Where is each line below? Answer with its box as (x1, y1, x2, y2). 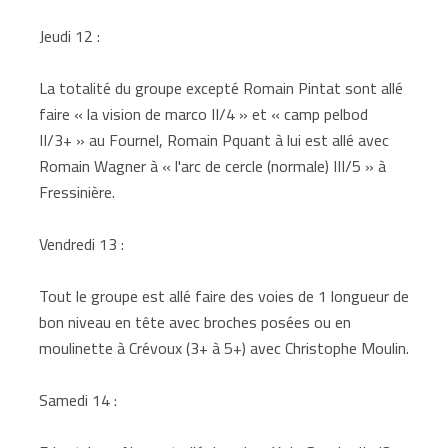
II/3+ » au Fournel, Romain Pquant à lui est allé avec (39, 124, 390, 155)
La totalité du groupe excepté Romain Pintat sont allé (39, 72, 404, 103)
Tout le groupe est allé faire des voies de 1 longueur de (39, 280, 410, 311)
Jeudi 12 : (39, 20, 101, 51)
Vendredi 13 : (39, 228, 125, 259)
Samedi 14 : (39, 384, 118, 415)
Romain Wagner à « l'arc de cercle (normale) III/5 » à (39, 150, 387, 181)
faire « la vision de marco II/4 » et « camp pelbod (39, 98, 369, 129)
